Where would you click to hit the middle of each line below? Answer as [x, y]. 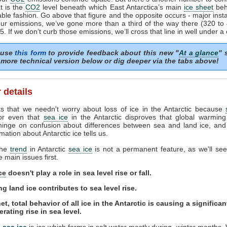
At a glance [199, 52]
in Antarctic [47, 149]
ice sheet [198, 7]
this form [30, 52]
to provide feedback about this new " [112, 52]
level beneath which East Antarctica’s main [112, 7]
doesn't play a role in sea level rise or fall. [80, 173]
